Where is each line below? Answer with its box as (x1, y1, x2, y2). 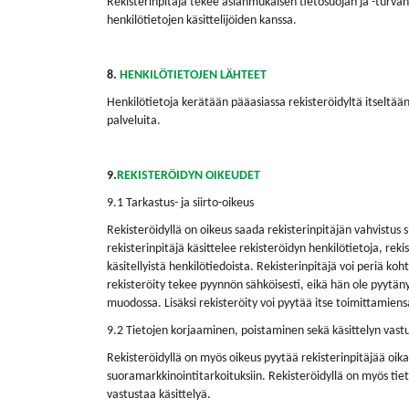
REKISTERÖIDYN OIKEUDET (117, 169, 260, 183)
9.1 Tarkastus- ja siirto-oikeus (107, 196, 254, 210)
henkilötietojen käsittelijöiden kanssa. (107, 14, 297, 27)
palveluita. (107, 114, 161, 128)
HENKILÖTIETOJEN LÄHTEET (120, 68, 267, 82)
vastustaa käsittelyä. (107, 388, 211, 402)
